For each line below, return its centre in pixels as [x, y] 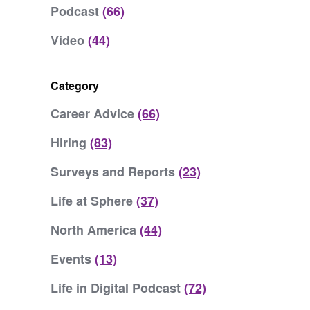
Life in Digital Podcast [117, 288]
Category [75, 85]
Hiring [70, 143]
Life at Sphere [93, 201]
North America [95, 230]
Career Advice [94, 113]
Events [73, 259]
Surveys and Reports [115, 172]
